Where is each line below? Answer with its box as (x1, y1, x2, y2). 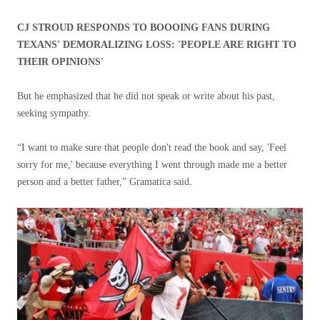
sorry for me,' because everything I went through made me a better (17, 159, 287, 170)
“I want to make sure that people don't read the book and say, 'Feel (17, 142, 286, 153)
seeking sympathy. (17, 108, 91, 119)
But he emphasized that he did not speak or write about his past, (17, 91, 275, 101)
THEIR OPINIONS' (17, 56, 104, 67)
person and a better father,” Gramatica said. (17, 176, 192, 187)
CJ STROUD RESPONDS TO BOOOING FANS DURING (17, 22, 270, 33)
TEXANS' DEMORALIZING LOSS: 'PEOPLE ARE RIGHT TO (17, 39, 296, 50)
